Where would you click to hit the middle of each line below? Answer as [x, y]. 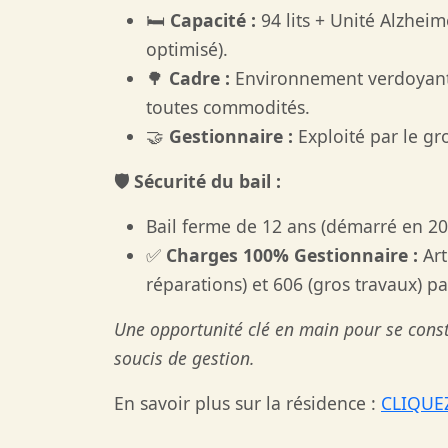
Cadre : [199, 78]
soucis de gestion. [184, 358]
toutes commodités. [228, 107]
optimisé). [187, 49]
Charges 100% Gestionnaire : [292, 255]
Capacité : [213, 20]
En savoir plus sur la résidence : [247, 403]
